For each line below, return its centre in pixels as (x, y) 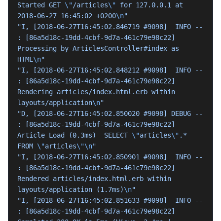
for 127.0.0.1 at (149, 5)
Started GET (41, 5)
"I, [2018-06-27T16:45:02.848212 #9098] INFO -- (110, 70)
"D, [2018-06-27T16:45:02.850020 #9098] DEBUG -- (110, 113)
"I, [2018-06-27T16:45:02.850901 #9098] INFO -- (110, 157)
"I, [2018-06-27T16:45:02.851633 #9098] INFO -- (110, 200)
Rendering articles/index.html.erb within (96, 92)
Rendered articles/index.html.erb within (94, 179)
